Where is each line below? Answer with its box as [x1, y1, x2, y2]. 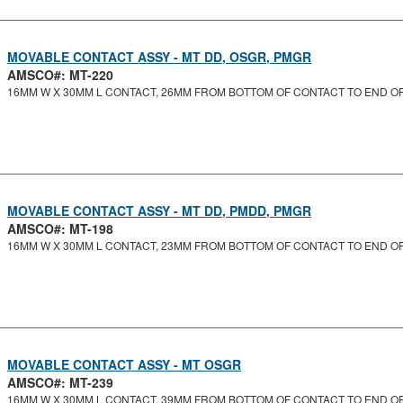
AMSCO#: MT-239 [7, 373, 114, 391]
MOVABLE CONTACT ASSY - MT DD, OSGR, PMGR [7, 48, 312, 66]
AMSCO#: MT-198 [7, 219, 114, 237]
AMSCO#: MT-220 [7, 66, 114, 84]
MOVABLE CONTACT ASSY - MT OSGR [7, 355, 242, 373]
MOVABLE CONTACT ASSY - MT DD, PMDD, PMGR [7, 201, 312, 219]
